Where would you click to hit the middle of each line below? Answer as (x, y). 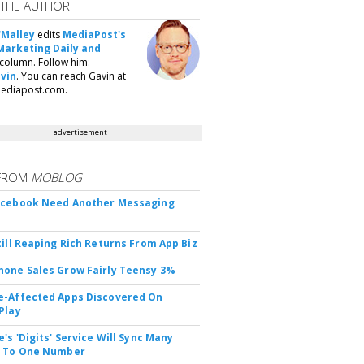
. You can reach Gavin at (71, 76)
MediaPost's (95, 35)
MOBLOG (57, 177)
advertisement (81, 132)
